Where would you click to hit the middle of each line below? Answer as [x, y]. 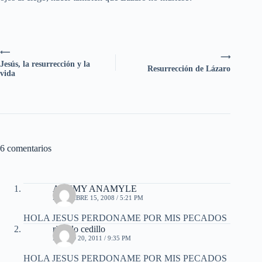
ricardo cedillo [79, 229]
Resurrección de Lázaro [189, 69]
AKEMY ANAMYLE [95, 189]
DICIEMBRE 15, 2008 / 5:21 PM [98, 198]
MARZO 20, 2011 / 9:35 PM [92, 238]
